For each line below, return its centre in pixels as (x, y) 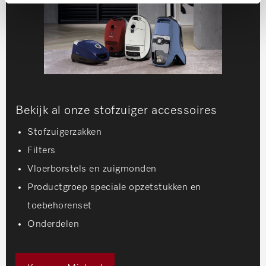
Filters (42, 151)
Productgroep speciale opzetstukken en (114, 188)
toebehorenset (60, 206)
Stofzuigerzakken (64, 133)
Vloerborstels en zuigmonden (92, 170)
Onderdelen (53, 225)
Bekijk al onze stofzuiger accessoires (116, 111)
